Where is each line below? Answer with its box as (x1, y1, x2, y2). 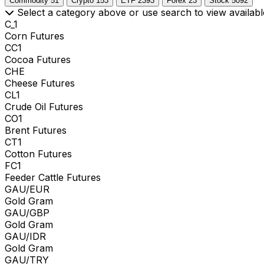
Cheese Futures (5, 77, 75, 89)
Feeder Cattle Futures (5, 171, 101, 183)
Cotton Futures (5, 147, 72, 160)
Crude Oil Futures (5, 100, 83, 113)
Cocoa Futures (5, 53, 71, 65)
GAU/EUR (5, 183, 49, 195)
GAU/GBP (5, 206, 49, 219)
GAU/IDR (5, 230, 46, 242)
